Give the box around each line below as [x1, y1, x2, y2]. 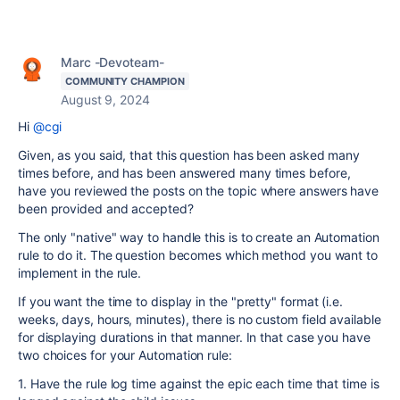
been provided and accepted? [18, 201, 194, 216]
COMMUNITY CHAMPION [65, 75, 185, 87]
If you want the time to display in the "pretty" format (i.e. [18, 294, 343, 309]
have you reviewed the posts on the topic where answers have [18, 183, 379, 198]
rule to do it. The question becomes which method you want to [18, 247, 378, 262]
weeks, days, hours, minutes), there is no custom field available [18, 312, 381, 327]
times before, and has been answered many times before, [18, 165, 351, 180]
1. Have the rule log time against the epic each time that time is [18, 376, 379, 391]
